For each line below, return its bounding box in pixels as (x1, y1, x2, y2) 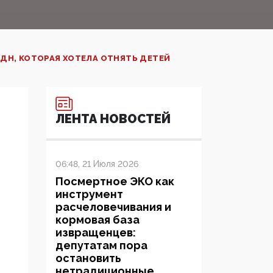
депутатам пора (55, 239, 147, 252)
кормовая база (55, 213, 140, 227)
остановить (55, 252, 121, 265)
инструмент (55, 188, 123, 201)
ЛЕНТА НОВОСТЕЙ (55, 112, 171, 127)
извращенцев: (55, 226, 136, 239)
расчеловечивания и (55, 200, 171, 214)
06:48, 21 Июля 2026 (55, 159, 138, 169)
